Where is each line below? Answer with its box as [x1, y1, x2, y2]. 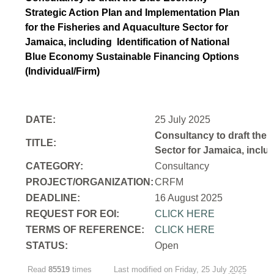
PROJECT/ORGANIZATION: [26, 176, 154, 187]
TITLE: [26, 137, 57, 148]
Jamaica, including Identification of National [25, 36, 230, 47]
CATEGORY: [26, 160, 86, 171]
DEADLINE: [26, 192, 81, 203]
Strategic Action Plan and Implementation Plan [25, 7, 240, 18]
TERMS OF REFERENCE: [26, 224, 145, 235]
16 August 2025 [155, 192, 223, 203]
